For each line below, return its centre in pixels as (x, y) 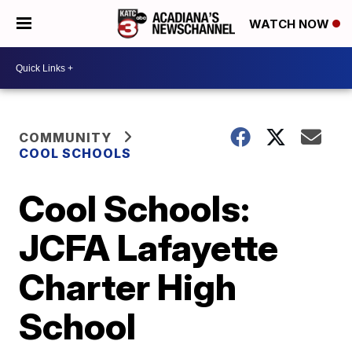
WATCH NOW (291, 24)
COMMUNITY (66, 137)
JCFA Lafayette (149, 247)
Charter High (128, 287)
